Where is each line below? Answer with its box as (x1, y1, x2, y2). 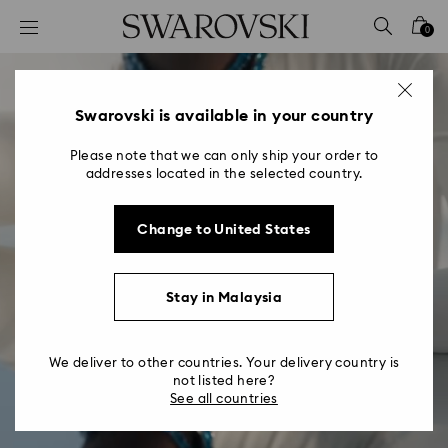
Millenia (160, 274, 288, 323)
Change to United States (137, 222, 311, 237)
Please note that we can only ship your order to (69, 150, 379, 163)
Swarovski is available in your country (74, 108, 374, 124)
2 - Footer (17, 107, 89, 123)
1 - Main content (17, 76, 135, 92)
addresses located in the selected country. (85, 168, 363, 181)
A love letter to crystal (112, 324, 336, 345)
